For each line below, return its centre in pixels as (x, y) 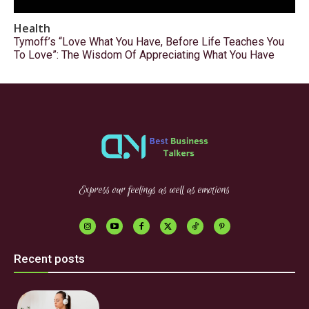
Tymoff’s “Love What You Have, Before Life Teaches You (149, 42)
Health (32, 28)
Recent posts (49, 259)
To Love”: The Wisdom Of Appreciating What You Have (144, 55)
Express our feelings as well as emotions (154, 190)
